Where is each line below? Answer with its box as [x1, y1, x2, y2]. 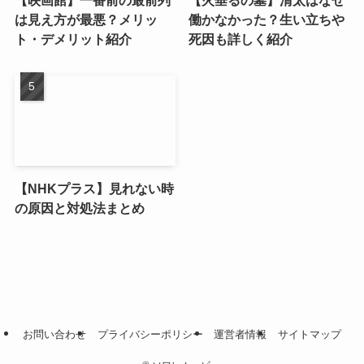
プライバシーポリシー [97, 327, 203, 340]
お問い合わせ [23, 327, 87, 340]
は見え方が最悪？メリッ [14, 12, 158, 28]
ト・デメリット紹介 [14, 32, 132, 47]
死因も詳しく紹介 [188, 32, 293, 47]
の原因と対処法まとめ [14, 201, 145, 216]
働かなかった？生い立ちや [188, 12, 345, 28]
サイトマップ [277, 327, 341, 340]
